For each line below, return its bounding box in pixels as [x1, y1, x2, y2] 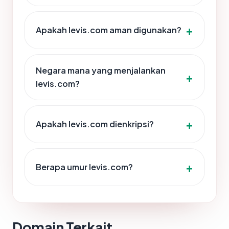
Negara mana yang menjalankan [36, 65, 166, 76]
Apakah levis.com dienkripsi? [36, 119, 154, 130]
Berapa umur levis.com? [36, 162, 133, 173]
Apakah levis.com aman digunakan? [36, 25, 181, 36]
